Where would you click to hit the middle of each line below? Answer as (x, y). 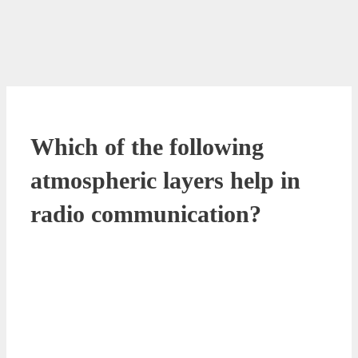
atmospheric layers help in (165, 180)
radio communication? (146, 213)
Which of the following (147, 146)
